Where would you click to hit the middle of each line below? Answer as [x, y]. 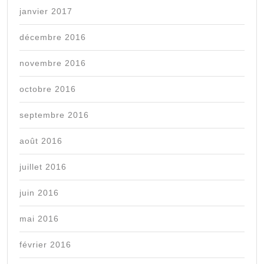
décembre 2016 [53, 37]
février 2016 [45, 245]
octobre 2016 [48, 89]
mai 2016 [39, 219]
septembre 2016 [54, 115]
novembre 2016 [53, 63]
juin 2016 [39, 193]
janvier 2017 [46, 11]
